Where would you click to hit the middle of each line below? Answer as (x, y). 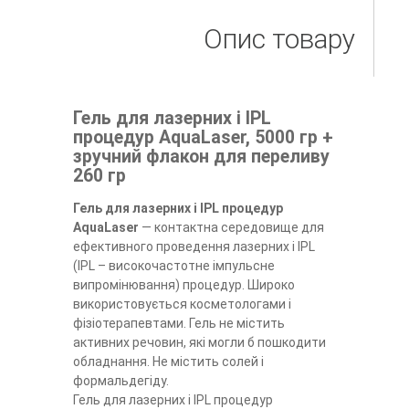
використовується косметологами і (182, 304)
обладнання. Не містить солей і (168, 362)
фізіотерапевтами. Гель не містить (178, 324)
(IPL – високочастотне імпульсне (173, 266)
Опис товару (279, 38)
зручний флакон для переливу (201, 156)
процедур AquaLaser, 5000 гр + (203, 137)
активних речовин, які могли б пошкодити (199, 343)
